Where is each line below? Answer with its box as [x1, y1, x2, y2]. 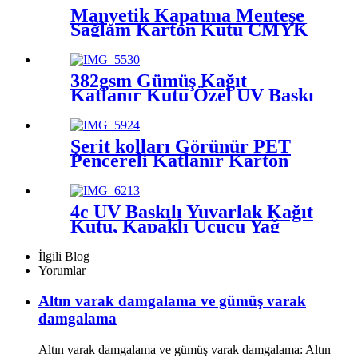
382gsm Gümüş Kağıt [70, 70, 247, 91]
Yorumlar [38, 263, 86, 277]
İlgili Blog [38, 249, 89, 263]
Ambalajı [70, 229, 147, 251]
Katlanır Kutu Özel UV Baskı [70, 84, 314, 105]
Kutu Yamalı [70, 164, 174, 185]
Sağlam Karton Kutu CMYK [70, 19, 308, 40]
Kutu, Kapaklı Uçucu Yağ [70, 215, 280, 237]
